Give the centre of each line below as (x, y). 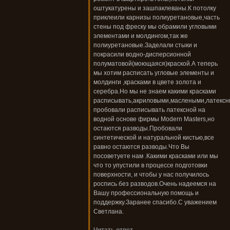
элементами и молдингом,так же (141, 36)
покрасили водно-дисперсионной (142, 55)
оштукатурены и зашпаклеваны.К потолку (155, 8)
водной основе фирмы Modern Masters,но (154, 119)
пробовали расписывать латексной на (149, 110)
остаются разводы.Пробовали (138, 129)
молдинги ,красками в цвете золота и (147, 82)
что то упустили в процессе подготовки (150, 166)
